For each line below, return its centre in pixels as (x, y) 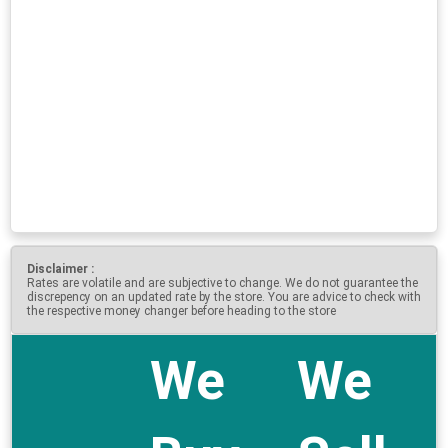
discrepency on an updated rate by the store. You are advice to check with (224, 297)
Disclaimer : (60, 269)
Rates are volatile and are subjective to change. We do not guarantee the (222, 283)
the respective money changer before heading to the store (181, 311)
